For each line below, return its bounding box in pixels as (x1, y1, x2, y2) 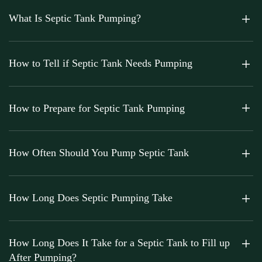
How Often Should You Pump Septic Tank (9, 147, 189, 159)
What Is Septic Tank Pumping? (9, 12, 141, 24)
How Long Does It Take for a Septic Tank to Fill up (9, 236, 230, 249)
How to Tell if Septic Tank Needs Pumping (9, 57, 192, 69)
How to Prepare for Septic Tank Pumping (9, 102, 185, 114)
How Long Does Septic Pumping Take (9, 192, 173, 204)
